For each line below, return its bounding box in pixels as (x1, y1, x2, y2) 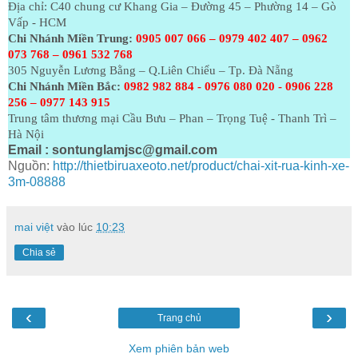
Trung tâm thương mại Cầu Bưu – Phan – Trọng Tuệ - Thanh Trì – (8, 112, 336, 125)
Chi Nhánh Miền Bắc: (8, 80, 121, 93)
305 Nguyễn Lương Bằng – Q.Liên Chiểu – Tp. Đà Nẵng (8, 64, 293, 78)
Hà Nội (8, 128, 44, 141)
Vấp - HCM (8, 16, 66, 30)
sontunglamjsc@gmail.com (52, 143, 217, 157)
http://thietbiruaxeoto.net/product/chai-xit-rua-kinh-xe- (53, 159, 349, 173)
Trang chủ (157, 312, 201, 324)
